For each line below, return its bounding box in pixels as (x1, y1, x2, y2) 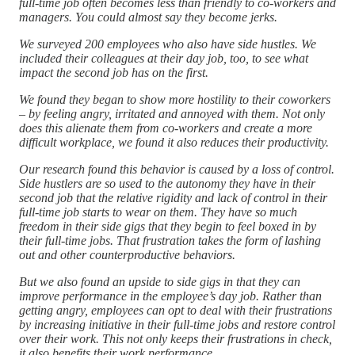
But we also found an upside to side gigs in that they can (19, 274, 300, 288)
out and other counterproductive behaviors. (19, 247, 235, 261)
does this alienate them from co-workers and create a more (19, 120, 312, 135)
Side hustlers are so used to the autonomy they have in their (19, 176, 315, 190)
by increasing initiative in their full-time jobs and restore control (19, 317, 335, 331)
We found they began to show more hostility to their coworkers (19, 92, 330, 106)
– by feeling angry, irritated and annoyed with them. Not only (19, 106, 325, 120)
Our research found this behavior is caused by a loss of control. (19, 162, 334, 176)
